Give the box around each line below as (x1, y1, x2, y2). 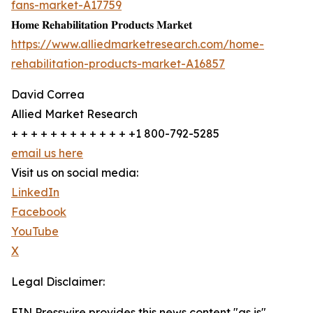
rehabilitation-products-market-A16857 (11, 57, 225, 71)
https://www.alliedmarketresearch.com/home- (11, 37, 264, 52)
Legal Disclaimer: (11, 275, 105, 289)
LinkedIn (11, 185, 59, 200)
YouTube (11, 224, 59, 239)
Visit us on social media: (11, 166, 138, 180)
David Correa (11, 87, 85, 102)
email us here (11, 146, 83, 161)
